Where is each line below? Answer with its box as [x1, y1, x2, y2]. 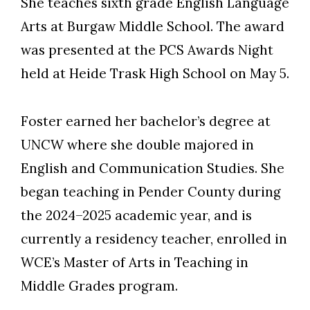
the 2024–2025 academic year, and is [21, 207, 252, 224]
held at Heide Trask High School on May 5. [21, 65, 289, 82]
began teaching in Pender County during [21, 183, 281, 201]
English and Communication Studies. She [21, 160, 284, 177]
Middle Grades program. [21, 277, 178, 295]
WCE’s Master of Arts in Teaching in [21, 254, 248, 271]
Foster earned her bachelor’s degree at [21, 113, 271, 130]
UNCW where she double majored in [21, 136, 254, 154]
